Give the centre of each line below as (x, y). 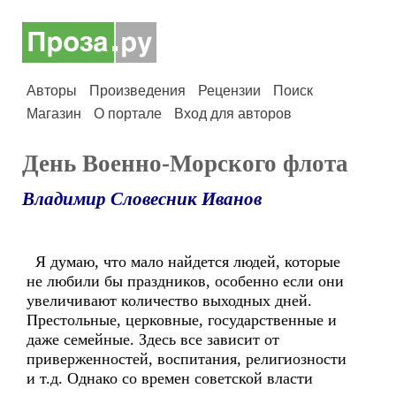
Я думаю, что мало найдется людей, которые (183, 262)
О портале (128, 114)
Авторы (52, 91)
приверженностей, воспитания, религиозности (187, 359)
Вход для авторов (233, 114)
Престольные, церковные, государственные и (182, 320)
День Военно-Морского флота (185, 164)
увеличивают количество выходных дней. (169, 301)
